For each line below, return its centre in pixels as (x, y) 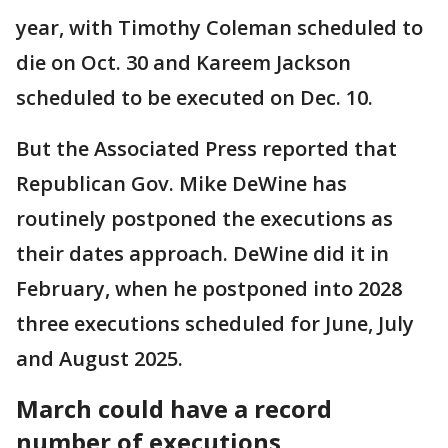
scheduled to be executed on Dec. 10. (194, 98)
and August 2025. (99, 359)
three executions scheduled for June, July (215, 324)
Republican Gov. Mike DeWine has (181, 184)
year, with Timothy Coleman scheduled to (219, 28)
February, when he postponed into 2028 (209, 289)
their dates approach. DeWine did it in (202, 254)
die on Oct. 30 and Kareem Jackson (183, 63)
